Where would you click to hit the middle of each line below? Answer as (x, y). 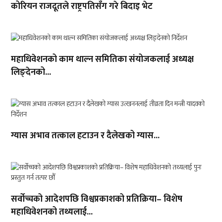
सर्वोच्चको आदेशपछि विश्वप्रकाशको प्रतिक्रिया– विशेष (97, 199)
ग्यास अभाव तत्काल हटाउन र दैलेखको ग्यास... (85, 136)
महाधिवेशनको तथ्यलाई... (52, 212)
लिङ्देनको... (31, 73)
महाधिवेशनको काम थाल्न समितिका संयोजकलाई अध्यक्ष (103, 60)
